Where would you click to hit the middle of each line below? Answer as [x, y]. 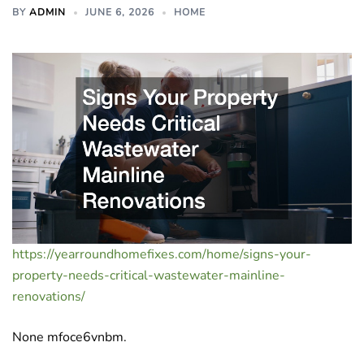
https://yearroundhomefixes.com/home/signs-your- [162, 255]
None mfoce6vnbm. [69, 338]
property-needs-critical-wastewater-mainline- [149, 276]
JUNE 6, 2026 [120, 12]
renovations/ [49, 297]
